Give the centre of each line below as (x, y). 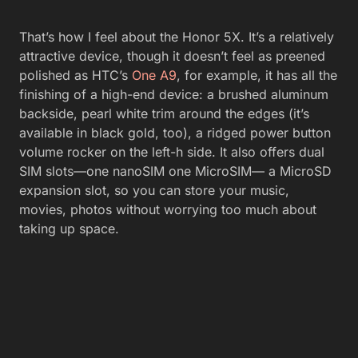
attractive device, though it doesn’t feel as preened (172, 56)
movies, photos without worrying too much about (168, 209)
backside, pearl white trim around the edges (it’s (164, 113)
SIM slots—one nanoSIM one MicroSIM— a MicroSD (175, 171)
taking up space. (69, 229)
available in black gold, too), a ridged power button (175, 133)
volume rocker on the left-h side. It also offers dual (172, 152)
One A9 (152, 75)
